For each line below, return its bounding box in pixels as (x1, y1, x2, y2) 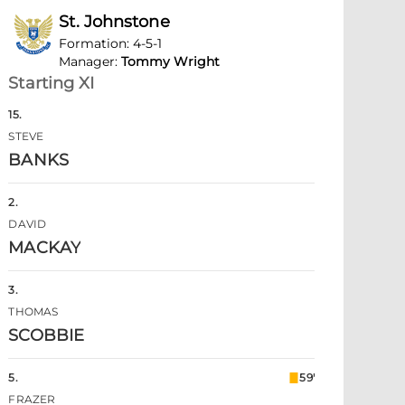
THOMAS (8, 305, 59, 318)
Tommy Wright (121, 53, 221, 70)
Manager (59, 53, 116, 70)
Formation (59, 35, 127, 52)
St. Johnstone (59, 12, 170, 32)
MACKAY (8, 238, 80, 258)
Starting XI (8, 73, 95, 93)
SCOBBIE (8, 325, 85, 345)
